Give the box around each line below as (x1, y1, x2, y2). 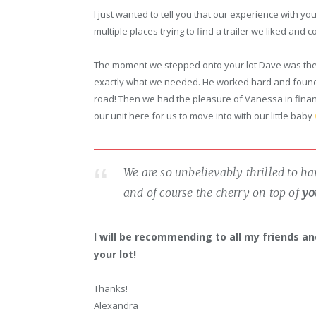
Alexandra (94, 299, 138, 312)
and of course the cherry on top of (123, 186, 302, 200)
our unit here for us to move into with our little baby (94, 109, 315, 123)
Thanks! (94, 282, 128, 296)
